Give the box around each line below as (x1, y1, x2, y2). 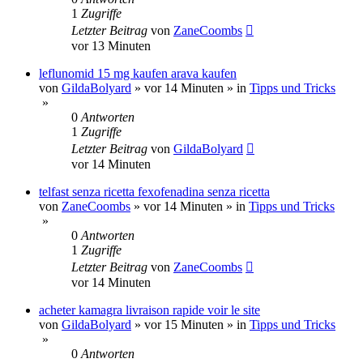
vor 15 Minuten (144, 317, 224, 331)
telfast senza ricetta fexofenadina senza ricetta (39, 184, 270, 199)
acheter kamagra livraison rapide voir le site (39, 302, 260, 317)
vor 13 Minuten (71, 38, 151, 53)
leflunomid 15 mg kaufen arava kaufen (39, 66, 237, 80)
